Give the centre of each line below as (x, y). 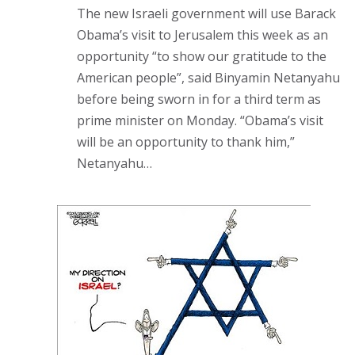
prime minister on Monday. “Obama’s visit (200, 120)
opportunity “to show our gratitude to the (202, 56)
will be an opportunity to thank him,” (186, 141)
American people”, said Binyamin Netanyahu (208, 77)
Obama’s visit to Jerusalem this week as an (202, 34)
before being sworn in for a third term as (199, 99)
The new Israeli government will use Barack (206, 13)
